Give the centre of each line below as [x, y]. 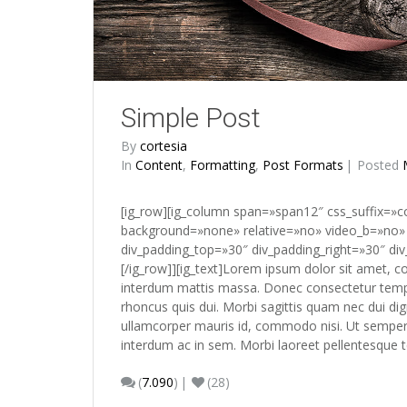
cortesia [164, 146]
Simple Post [191, 118]
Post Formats [303, 165]
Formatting [223, 165]
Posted [380, 165]
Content [159, 165]
